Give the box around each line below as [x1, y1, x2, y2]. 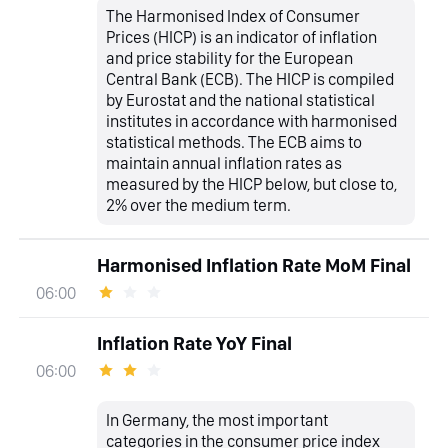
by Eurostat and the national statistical [106, 89, 376, 110]
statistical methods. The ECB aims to [106, 131, 363, 152]
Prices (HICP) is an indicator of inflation [106, 26, 378, 47]
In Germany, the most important [106, 410, 329, 431]
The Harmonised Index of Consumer [106, 5, 361, 26]
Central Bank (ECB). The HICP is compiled [106, 68, 395, 89]
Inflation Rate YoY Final [96, 332, 292, 356]
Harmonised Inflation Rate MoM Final [96, 253, 411, 277]
